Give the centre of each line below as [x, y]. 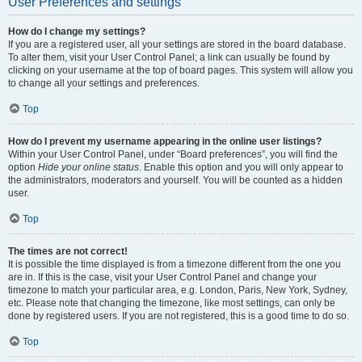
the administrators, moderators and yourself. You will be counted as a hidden [175, 180]
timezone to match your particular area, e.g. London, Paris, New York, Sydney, [178, 290]
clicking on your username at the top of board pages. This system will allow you [181, 70]
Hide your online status [88, 167]
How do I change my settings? [77, 32]
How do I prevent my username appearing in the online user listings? [165, 141]
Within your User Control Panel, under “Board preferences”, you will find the [173, 154]
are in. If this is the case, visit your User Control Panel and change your [162, 277]
